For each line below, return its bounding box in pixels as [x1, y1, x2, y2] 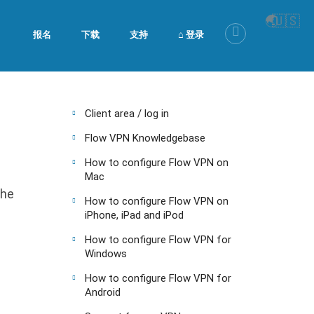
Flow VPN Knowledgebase [85, 132, 205, 144]
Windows [85, 247, 127, 260]
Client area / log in [85, 107, 169, 120]
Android [85, 286, 121, 299]
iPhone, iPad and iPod [85, 209, 184, 221]
